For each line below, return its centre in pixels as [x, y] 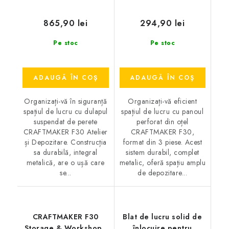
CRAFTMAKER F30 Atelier [65, 132]
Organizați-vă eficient [163, 101]
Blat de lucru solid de [163, 217]
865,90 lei [66, 23]
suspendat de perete [66, 122]
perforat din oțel [163, 122]
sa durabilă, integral [66, 152]
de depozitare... [163, 173]
